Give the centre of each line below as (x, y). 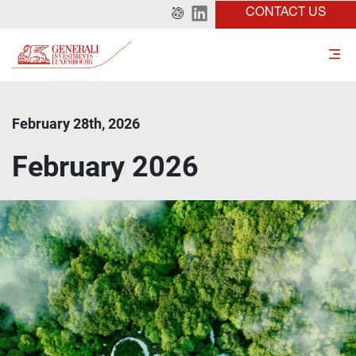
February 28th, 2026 (76, 124)
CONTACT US (286, 13)
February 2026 (105, 167)
